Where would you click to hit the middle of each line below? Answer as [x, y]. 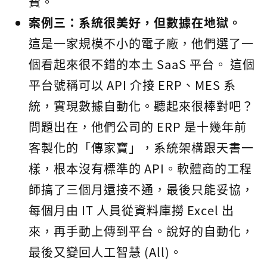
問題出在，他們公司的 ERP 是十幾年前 [138, 127]
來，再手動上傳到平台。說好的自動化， [141, 231]
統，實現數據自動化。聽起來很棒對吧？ [141, 106]
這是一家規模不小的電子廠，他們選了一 [141, 43]
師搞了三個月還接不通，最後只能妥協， [141, 189]
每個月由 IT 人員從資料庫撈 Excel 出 [131, 210]
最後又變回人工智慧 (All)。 [105, 252]
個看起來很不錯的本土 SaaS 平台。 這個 [142, 64]
